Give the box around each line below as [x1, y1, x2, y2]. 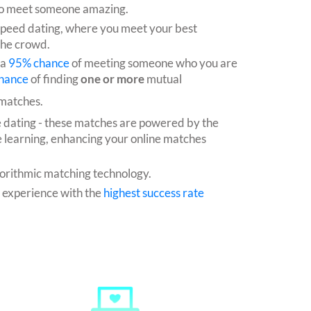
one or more [81, 72, 144, 87]
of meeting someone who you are [69, 56, 237, 71]
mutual [144, 72, 182, 87]
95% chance [8, 56, 69, 71]
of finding [28, 72, 81, 87]
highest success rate [103, 185, 204, 200]
